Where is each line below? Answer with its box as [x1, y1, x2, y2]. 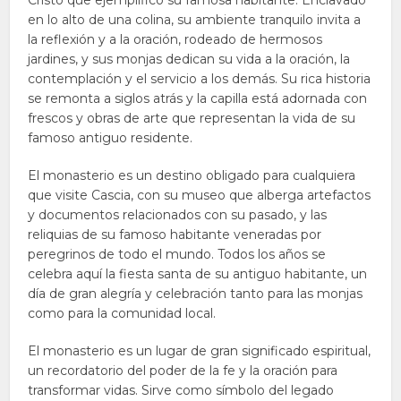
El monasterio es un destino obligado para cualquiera [28, 167, 356, 183]
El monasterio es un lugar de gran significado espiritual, [28, 343, 371, 359]
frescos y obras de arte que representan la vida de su [28, 110, 356, 126]
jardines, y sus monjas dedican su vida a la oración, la [28, 51, 351, 67]
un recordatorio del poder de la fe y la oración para [28, 363, 338, 379]
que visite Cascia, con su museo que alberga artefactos [28, 187, 371, 203]
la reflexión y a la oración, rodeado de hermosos [28, 31, 323, 47]
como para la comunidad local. [28, 305, 217, 321]
